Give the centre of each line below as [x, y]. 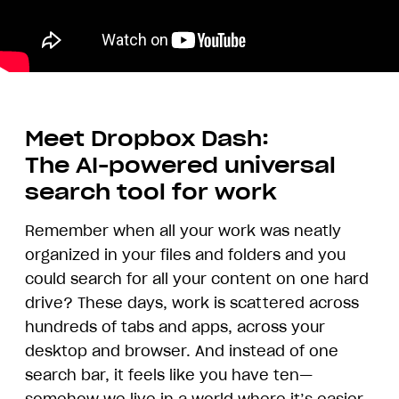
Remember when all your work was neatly [183, 231]
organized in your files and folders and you [185, 255]
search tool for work [151, 192]
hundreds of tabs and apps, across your [175, 327]
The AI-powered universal [180, 165]
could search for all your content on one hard [197, 279]
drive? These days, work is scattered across [192, 303]
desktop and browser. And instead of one [182, 351]
